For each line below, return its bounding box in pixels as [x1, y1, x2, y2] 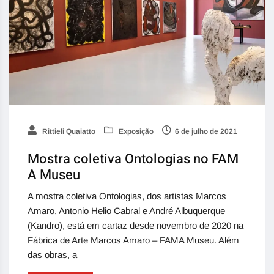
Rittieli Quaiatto [40, 127, 95, 136]
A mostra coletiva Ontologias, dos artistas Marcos [28, 191, 226, 201]
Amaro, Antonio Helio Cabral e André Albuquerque [28, 206, 225, 216]
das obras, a [28, 250, 77, 260]
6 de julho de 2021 [175, 127, 237, 136]
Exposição [117, 127, 154, 136]
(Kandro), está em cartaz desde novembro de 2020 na [28, 220, 243, 231]
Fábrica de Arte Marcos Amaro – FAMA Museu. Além [28, 235, 239, 245]
